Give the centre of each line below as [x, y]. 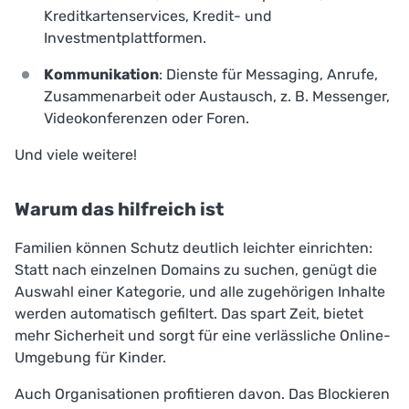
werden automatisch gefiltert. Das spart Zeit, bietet [189, 313]
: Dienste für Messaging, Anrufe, [268, 74]
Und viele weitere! [76, 154]
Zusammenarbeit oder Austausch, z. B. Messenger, [217, 96]
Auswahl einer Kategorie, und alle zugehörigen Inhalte [200, 291]
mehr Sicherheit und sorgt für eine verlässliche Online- [203, 335]
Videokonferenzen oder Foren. [147, 118]
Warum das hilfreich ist [119, 209]
